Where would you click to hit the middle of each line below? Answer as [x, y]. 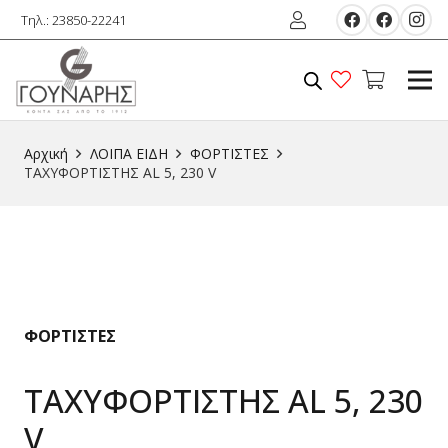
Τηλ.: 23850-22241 [73, 19]
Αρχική [46, 153]
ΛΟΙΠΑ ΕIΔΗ [128, 153]
